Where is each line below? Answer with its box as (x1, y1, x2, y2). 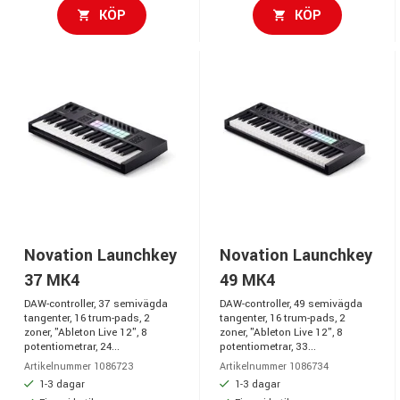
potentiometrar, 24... (24, 338, 120, 354)
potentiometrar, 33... (220, 338, 316, 354)
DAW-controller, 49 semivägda (220, 296, 362, 312)
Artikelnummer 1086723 (24, 359, 134, 373)
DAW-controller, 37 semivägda (24, 296, 168, 312)
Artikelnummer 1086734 (220, 359, 329, 373)
